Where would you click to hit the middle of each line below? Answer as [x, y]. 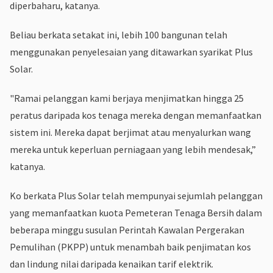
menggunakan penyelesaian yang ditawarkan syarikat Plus [131, 51]
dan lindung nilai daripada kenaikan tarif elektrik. [112, 264]
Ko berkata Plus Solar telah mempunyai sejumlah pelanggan [136, 195]
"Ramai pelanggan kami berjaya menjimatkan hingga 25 [127, 98]
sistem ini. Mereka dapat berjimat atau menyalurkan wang [130, 132]
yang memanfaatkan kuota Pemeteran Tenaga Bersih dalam [136, 212]
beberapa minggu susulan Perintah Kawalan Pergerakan [127, 229]
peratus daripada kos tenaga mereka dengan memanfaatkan [136, 115]
